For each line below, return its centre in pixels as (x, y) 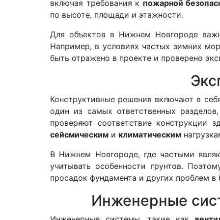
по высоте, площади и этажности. (117, 15)
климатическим (150, 135)
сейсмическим (79, 135)
